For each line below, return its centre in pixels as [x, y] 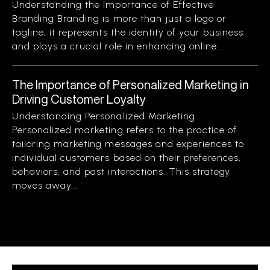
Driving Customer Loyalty [79, 99]
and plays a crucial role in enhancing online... [118, 46]
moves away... [46, 185]
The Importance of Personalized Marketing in [130, 85]
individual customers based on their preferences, [127, 158]
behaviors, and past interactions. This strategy [121, 171]
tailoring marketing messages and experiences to [128, 144]
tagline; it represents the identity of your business [128, 32]
